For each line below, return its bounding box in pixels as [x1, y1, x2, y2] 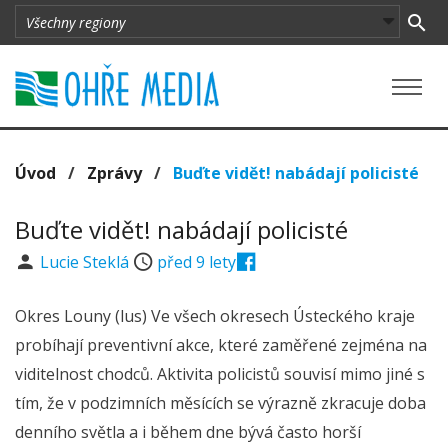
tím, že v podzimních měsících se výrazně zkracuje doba [15, 392, 426, 414]
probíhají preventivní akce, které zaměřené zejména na [15, 334, 427, 356]
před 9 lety [157, 251, 237, 273]
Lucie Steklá [39, 251, 133, 273]
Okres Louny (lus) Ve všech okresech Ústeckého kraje [15, 305, 415, 327]
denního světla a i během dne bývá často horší [15, 421, 361, 443]
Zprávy [87, 162, 142, 184]
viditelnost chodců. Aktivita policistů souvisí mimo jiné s [15, 363, 425, 385]
